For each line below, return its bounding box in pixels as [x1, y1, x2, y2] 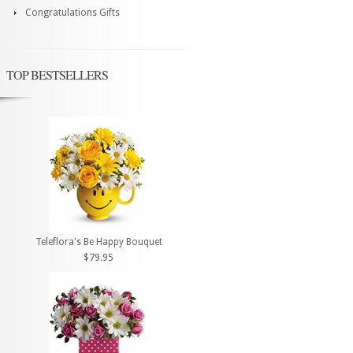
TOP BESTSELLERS [6, 66, 108, 83]
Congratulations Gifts [25, 7, 120, 18]
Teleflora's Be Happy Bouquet [35, 236, 162, 248]
